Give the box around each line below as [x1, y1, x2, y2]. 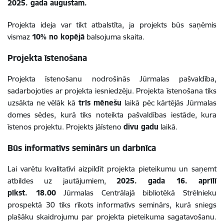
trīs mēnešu [78, 97, 122, 107]
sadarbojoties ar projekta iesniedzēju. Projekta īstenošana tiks [7, 85, 216, 95]
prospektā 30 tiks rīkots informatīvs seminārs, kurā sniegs [7, 199, 216, 209]
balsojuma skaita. [84, 31, 144, 41]
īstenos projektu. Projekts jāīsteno [7, 121, 123, 131]
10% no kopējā [32, 31, 84, 41]
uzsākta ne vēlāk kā [7, 97, 78, 107]
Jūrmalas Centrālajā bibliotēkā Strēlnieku [55, 187, 217, 197]
